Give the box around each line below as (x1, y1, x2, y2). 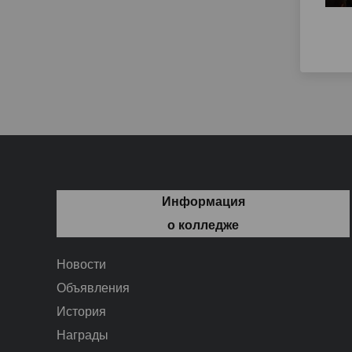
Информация (161, 194, 245, 208)
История (57, 304, 106, 318)
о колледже (167, 218, 240, 232)
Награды (57, 328, 108, 342)
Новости (57, 257, 106, 271)
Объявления (57, 280, 130, 295)
